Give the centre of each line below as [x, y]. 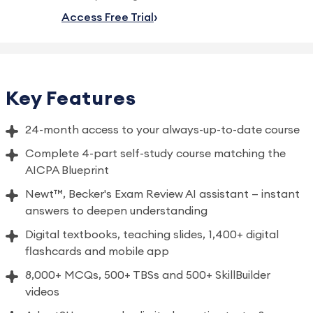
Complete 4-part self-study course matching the [155, 154]
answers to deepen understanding [116, 211]
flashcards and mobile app [97, 252]
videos [42, 292]
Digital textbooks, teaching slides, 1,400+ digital [152, 235]
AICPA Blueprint [67, 170]
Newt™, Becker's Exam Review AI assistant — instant [162, 194]
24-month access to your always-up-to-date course [162, 130]
